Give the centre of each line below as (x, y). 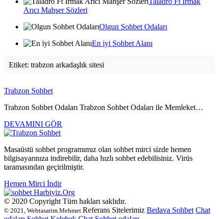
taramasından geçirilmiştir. (44, 167)
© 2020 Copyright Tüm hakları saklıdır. (65, 201)
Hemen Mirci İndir (33, 184)
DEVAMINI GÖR (33, 124)
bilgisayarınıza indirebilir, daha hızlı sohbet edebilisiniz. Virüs (98, 158)
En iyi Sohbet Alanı (122, 43)
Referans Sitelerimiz (115, 210)
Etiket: (20, 65)
